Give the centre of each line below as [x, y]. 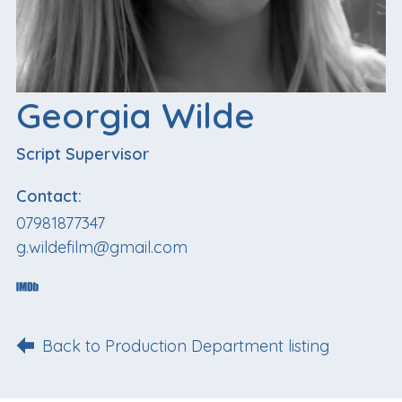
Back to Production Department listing [186, 345]
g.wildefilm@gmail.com [102, 247]
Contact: [49, 197]
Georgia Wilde [135, 114]
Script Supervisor [83, 154]
